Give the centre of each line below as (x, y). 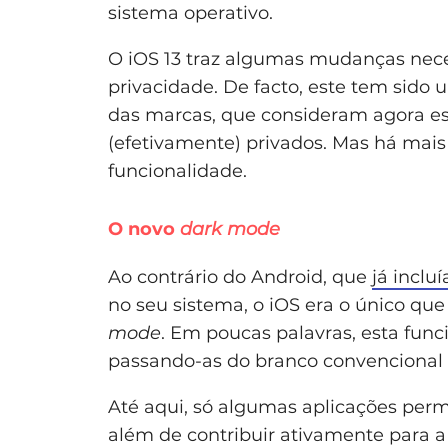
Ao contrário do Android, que (240, 277)
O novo (144, 229)
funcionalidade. (177, 171)
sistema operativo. (190, 13)
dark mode (230, 229)
